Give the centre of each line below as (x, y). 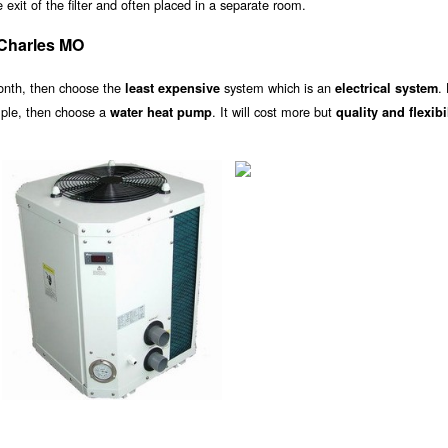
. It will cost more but (274, 112)
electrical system (386, 88)
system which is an (277, 88)
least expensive (172, 88)
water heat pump (161, 112)
